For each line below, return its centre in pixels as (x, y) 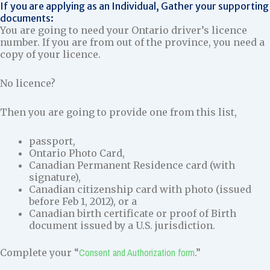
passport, (52, 141)
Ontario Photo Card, (77, 153)
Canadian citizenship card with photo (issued (140, 189)
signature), (55, 177)
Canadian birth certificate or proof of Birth (133, 213)
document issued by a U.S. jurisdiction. (122, 225)
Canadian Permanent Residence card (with (132, 165)
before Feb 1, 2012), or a (83, 201)
